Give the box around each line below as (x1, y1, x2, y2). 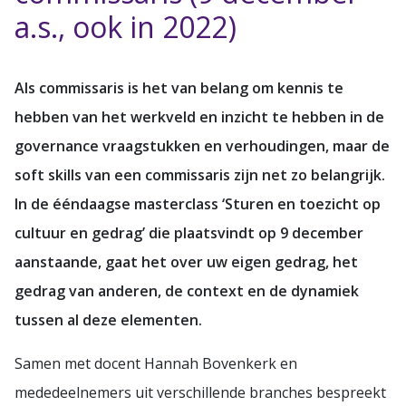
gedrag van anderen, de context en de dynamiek (14, 280, 359, 301)
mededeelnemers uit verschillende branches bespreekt (14, 382, 386, 402)
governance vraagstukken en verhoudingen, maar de (14, 135, 390, 156)
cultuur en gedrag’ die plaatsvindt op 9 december (14, 222, 363, 243)
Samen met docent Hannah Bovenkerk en (14, 353, 297, 373)
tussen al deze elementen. (14, 309, 202, 330)
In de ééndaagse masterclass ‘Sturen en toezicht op (14, 193, 381, 214)
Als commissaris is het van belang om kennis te (14, 77, 343, 98)
